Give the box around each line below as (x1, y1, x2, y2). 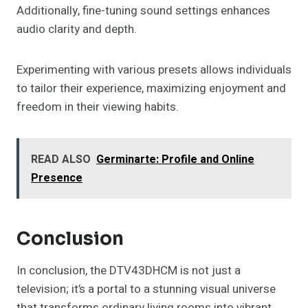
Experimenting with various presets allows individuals (16, 61, 291, 79)
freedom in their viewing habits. (16, 98, 179, 116)
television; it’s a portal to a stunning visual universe (16, 280, 276, 298)
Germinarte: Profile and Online (96, 151, 254, 168)
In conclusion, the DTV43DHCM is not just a (16, 262, 241, 280)
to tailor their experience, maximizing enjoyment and (16, 80, 286, 98)
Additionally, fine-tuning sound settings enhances (16, 2, 270, 20)
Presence (31, 170, 82, 187)
